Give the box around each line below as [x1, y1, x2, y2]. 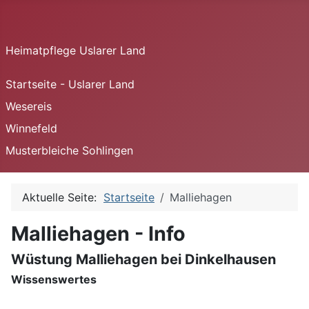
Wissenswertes [11, 272, 97, 286]
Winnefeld [6, 121, 57, 135]
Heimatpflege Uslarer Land [6, 43, 146, 57]
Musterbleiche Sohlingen [6, 143, 133, 157]
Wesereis [6, 99, 52, 113]
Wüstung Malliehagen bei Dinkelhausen [11, 251, 276, 268]
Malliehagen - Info [11, 221, 186, 246]
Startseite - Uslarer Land [6, 77, 134, 91]
